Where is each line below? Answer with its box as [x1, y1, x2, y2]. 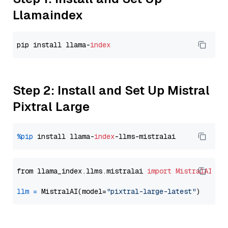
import [147, 166, 172, 176]
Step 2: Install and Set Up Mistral [13, 82, 210, 98]
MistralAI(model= [37, 187, 106, 196]
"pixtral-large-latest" [106, 187, 196, 196]
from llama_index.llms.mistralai [17, 166, 147, 176]
